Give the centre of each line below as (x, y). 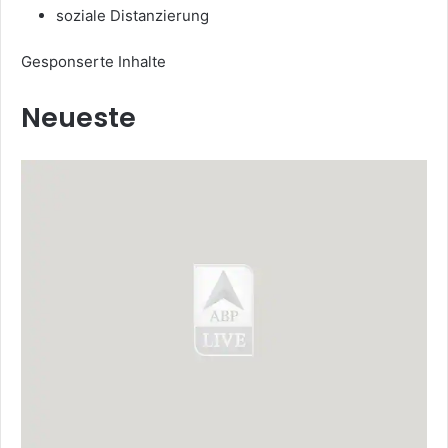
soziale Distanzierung (132, 15)
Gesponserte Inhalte (93, 61)
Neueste (78, 117)
